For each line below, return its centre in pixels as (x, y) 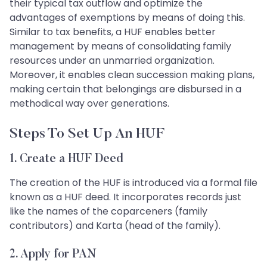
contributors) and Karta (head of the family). (115, 225)
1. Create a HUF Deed (66, 159)
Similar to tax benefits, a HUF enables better (113, 32)
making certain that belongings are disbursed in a (125, 89)
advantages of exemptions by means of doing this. (127, 17)
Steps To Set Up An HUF (87, 134)
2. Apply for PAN (53, 254)
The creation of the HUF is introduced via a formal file (133, 182)
